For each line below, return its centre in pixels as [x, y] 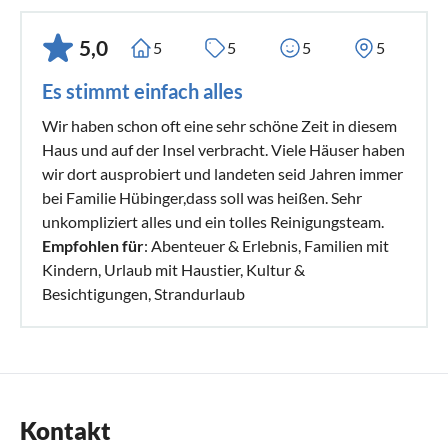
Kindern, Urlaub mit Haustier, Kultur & [173, 269]
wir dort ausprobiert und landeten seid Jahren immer [222, 173]
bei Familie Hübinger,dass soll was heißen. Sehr [202, 197]
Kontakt [65, 430]
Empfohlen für [93, 245]
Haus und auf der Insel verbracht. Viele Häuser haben [223, 149]
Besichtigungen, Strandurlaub [143, 293]
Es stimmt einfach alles [142, 90]
